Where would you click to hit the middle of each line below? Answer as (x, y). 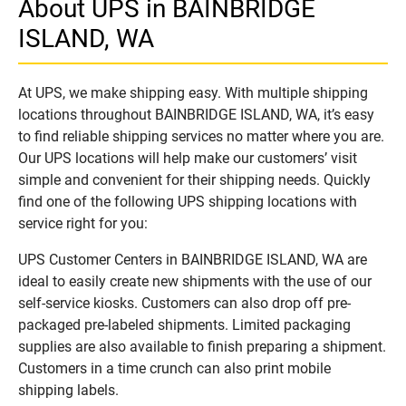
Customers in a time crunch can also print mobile (174, 368)
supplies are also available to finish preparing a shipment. (202, 346)
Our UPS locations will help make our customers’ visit (188, 158)
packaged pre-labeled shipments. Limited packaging (184, 324)
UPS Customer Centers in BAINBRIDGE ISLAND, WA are (193, 259)
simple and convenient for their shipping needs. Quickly (194, 179)
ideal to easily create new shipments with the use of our (195, 281)
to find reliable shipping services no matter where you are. (201, 136)
